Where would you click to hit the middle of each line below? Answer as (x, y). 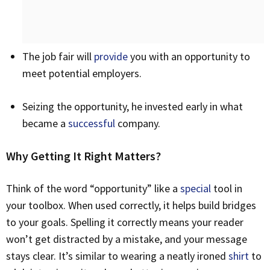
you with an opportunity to (189, 56)
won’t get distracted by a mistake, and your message (127, 239)
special (196, 188)
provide (111, 56)
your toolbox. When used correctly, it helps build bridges (131, 205)
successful (92, 123)
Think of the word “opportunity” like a (96, 188)
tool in (227, 188)
